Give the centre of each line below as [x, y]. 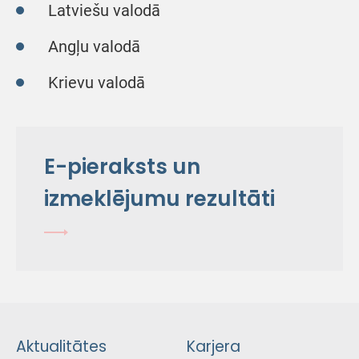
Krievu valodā [97, 83]
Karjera [213, 346]
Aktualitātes [61, 346]
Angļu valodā [94, 46]
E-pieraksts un [122, 167]
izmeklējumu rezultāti [159, 199]
